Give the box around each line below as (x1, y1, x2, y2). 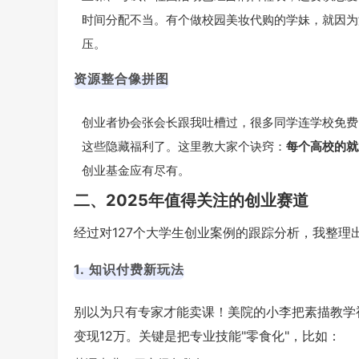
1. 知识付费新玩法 (74, 261, 184, 277)
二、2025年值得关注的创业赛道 (74, 191, 309, 210)
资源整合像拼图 (74, 71, 169, 87)
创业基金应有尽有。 (82, 163, 190, 178)
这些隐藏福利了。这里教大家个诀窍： (82, 139, 286, 154)
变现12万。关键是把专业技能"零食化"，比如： (74, 328, 341, 344)
